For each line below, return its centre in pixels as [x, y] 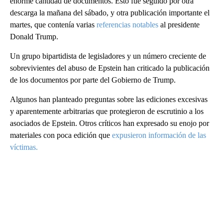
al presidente [180, 25]
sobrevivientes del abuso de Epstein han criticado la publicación [110, 68]
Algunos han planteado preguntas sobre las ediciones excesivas [109, 100]
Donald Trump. [34, 37]
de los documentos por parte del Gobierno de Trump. [93, 80]
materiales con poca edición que [60, 135]
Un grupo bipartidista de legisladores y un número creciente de [108, 56]
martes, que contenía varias [52, 25]
